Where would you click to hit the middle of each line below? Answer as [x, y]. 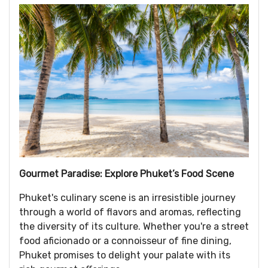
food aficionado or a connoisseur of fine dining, [125, 240]
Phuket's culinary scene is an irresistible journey [127, 197]
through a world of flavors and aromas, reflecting [130, 212]
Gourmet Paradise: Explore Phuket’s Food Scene [127, 173]
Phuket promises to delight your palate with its [125, 255]
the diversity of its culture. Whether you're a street [134, 226]
